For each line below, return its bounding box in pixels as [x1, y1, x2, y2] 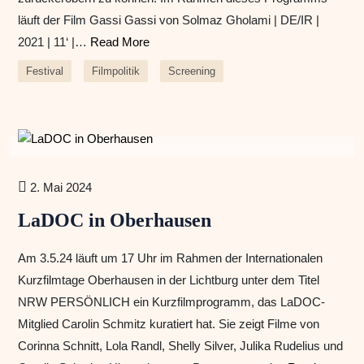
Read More [90, 35, 149, 50]
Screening [168, 65, 216, 78]
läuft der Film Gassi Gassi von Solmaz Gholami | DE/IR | [18, 13, 319, 28]
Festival [26, 65, 63, 78]
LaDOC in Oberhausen [18, 210, 211, 232]
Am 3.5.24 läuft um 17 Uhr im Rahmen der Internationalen [18, 251, 323, 266]
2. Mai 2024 [30, 180, 92, 195]
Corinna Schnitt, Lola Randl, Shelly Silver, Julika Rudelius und [18, 339, 343, 353]
